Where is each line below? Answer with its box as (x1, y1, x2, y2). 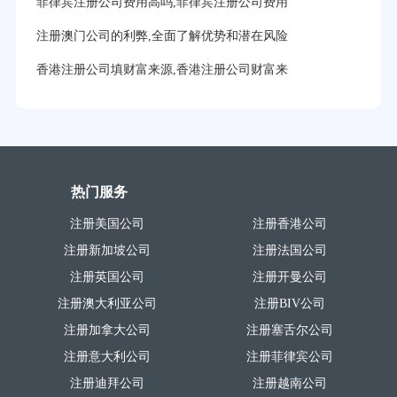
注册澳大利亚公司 (57, 296, 157, 310)
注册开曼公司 (253, 269, 328, 284)
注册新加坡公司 (63, 243, 151, 257)
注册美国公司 (69, 216, 144, 230)
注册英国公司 (69, 269, 144, 284)
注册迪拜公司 (69, 376, 144, 390)
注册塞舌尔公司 (246, 323, 334, 337)
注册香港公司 (253, 216, 328, 230)
